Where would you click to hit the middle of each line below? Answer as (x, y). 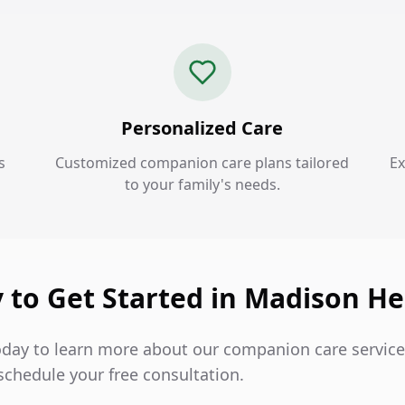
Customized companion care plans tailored (202, 163)
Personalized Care (202, 128)
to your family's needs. (202, 184)
